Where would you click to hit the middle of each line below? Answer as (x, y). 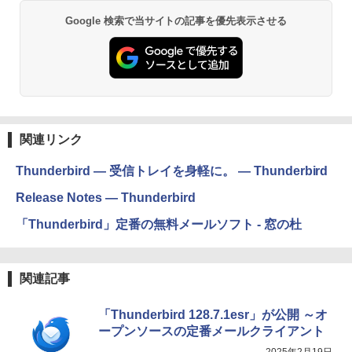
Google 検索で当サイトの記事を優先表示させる (176, 20)
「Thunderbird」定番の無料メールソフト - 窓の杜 (159, 225)
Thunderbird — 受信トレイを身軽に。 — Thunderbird (172, 171)
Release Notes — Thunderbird (106, 198)
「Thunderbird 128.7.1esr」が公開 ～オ (213, 315)
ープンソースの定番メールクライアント (211, 332)
